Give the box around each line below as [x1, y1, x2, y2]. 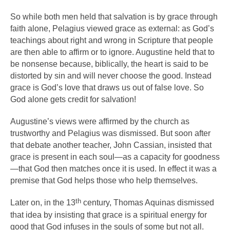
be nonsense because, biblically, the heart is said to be [10, 60, 208, 68]
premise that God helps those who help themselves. [10, 176, 198, 185]
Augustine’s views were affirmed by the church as [10, 117, 189, 126]
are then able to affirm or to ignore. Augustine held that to [10, 48, 215, 56]
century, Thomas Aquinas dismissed [81, 198, 214, 207]
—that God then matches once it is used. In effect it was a [10, 164, 217, 173]
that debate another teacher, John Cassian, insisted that [10, 141, 212, 149]
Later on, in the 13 [10, 198, 75, 207]
